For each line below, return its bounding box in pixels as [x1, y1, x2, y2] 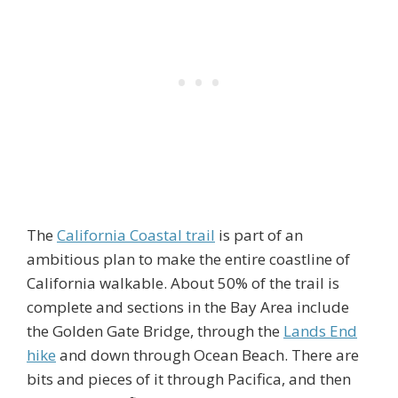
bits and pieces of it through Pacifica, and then [27, 368, 351, 389]
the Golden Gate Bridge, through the [27, 320, 283, 341]
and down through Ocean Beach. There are [56, 344, 359, 365]
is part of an [215, 224, 303, 245]
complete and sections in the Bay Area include [27, 296, 349, 317]
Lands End [283, 320, 357, 341]
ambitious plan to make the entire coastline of [27, 248, 350, 269]
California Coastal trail [57, 224, 215, 245]
